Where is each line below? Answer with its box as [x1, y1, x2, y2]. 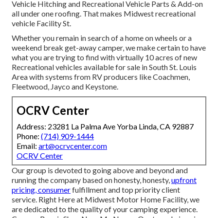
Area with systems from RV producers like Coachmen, [12, 72, 190, 82]
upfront [171, 175, 197, 185]
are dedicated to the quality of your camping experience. [12, 204, 198, 214]
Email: [17, 141, 38, 151]
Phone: [17, 131, 41, 141]
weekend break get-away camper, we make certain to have [12, 43, 206, 53]
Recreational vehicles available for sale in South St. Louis [12, 62, 197, 72]
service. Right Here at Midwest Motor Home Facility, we [12, 195, 200, 204]
